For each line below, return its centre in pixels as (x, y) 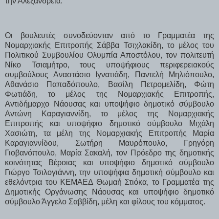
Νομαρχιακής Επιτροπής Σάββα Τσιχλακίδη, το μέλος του (109, 45)
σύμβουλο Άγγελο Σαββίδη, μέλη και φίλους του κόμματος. (105, 202)
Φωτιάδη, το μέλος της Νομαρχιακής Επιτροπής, (109, 94)
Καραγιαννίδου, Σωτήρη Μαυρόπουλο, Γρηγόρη (109, 143)
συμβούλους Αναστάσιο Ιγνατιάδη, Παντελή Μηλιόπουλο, (109, 75)
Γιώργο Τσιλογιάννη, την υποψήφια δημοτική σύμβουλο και (109, 173)
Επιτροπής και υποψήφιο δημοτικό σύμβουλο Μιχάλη (109, 124)
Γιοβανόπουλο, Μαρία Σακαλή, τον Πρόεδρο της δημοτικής (109, 153)
